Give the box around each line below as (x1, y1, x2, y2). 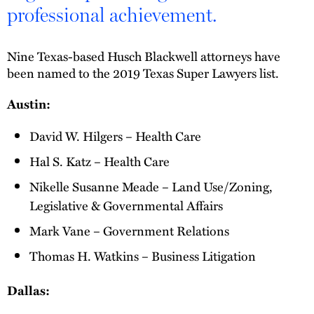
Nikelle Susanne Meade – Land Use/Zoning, (29, 176, 273, 196)
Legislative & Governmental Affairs (29, 195, 223, 214)
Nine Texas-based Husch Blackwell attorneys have (7, 46, 280, 66)
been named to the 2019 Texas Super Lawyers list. (7, 63, 279, 83)
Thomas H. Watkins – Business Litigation (29, 245, 256, 265)
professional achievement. (7, 2, 217, 27)
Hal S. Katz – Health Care (29, 151, 170, 170)
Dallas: (7, 280, 50, 299)
